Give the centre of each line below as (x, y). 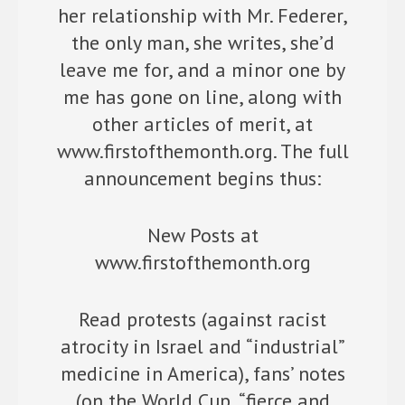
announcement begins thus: (202, 178)
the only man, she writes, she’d (202, 42)
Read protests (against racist (202, 319)
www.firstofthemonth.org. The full (202, 151)
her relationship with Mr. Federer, (202, 15)
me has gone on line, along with (202, 97)
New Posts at (202, 235)
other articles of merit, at (202, 124)
